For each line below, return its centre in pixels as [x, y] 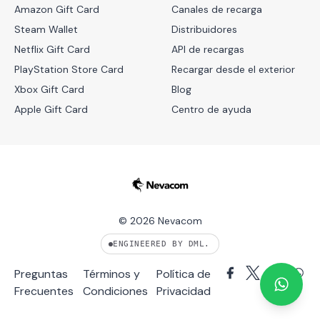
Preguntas [41, 274]
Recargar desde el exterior [233, 69]
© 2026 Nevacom [160, 221]
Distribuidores [204, 29]
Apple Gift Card [51, 109]
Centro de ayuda [211, 109]
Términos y [112, 274]
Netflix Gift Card [52, 49]
